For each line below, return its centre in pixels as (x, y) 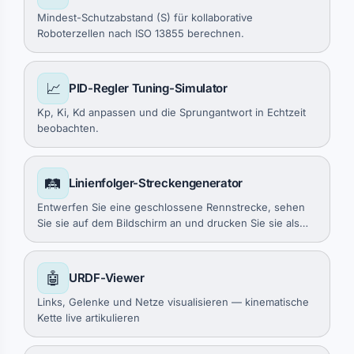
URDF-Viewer (107, 278)
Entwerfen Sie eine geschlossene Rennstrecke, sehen (171, 207)
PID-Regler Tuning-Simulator (148, 88)
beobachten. (68, 128)
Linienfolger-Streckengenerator (156, 183)
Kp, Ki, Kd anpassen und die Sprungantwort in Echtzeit (171, 112)
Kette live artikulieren (88, 318)
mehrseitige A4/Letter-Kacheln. (114, 239)
